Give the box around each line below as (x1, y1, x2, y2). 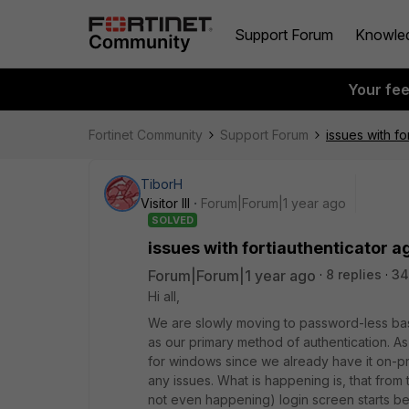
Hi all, (148, 288, 180, 304)
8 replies (326, 267, 382, 282)
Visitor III (141, 195, 190, 211)
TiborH (141, 176, 183, 192)
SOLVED (152, 214, 194, 226)
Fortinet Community (89, 127, 203, 142)
